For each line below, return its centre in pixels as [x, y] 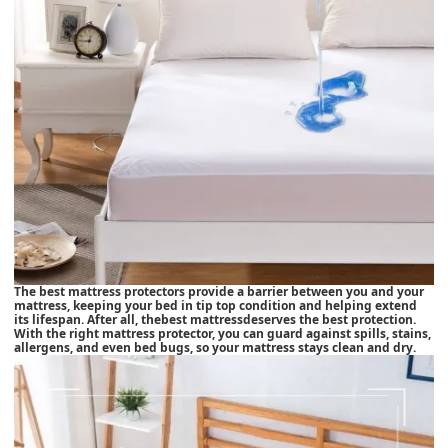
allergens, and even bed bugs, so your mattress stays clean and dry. [215, 347]
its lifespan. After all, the [87, 319]
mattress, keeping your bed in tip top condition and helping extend [215, 305]
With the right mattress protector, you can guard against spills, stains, [222, 333]
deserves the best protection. [329, 319]
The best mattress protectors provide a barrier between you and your [219, 291]
